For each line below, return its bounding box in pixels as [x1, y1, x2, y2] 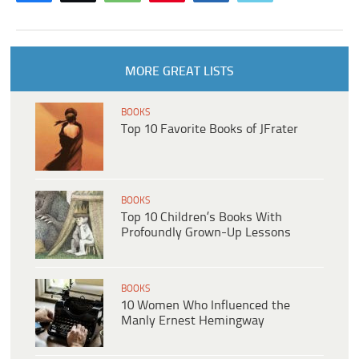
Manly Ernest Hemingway [121, 314, 264, 329]
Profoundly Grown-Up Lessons [121, 226, 291, 240]
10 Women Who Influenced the [121, 299, 290, 313]
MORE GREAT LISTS [124, 65, 234, 79]
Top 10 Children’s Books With [121, 211, 282, 225]
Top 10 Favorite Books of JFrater [121, 123, 298, 137]
